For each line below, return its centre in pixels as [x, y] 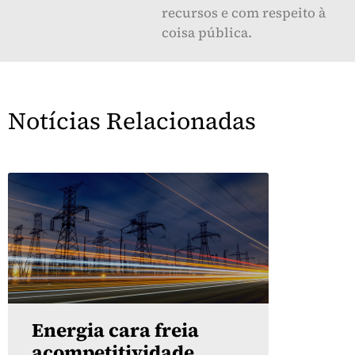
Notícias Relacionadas [132, 121]
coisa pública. [207, 33]
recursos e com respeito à [244, 13]
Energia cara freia [115, 330]
